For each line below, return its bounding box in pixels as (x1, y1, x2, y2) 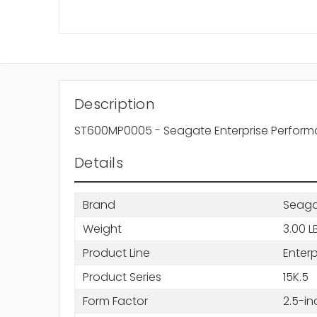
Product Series (82, 268, 161, 285)
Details (74, 153, 123, 173)
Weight (82, 220, 122, 237)
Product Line (82, 244, 150, 261)
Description (74, 94, 155, 115)
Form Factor (82, 292, 148, 309)
